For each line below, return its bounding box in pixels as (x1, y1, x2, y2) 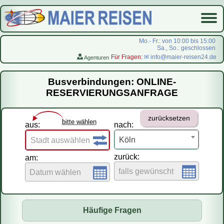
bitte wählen (61, 118, 96, 125)
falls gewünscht (118, 167, 173, 175)
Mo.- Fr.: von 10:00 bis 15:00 (139, 37, 215, 45)
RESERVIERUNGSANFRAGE (46, 87, 178, 98)
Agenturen (83, 54, 109, 61)
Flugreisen (91, 100, 133, 111)
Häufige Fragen (82, 206, 141, 214)
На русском (92, 129, 132, 138)
